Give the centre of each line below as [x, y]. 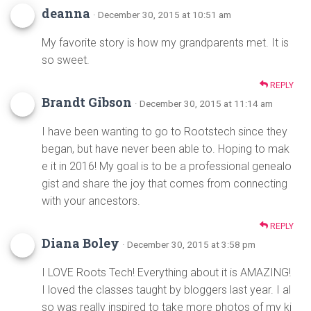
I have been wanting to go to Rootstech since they [165, 132]
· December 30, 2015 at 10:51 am [162, 15]
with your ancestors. [91, 201]
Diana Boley [82, 243]
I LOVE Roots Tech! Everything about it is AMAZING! [166, 273]
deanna [66, 14]
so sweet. [66, 60]
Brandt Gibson [87, 102]
